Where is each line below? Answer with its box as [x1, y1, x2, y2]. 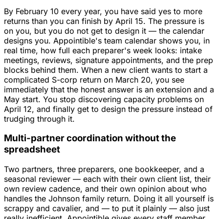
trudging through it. [4, 113, 75, 124]
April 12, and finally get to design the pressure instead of [4, 104, 213, 114]
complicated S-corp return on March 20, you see [4, 74, 184, 85]
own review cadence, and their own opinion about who [4, 184, 207, 194]
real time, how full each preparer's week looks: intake [4, 45, 202, 55]
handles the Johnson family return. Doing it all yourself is [4, 194, 214, 203]
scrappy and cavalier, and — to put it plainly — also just [4, 203, 210, 213]
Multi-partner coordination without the [4, 132, 176, 144]
